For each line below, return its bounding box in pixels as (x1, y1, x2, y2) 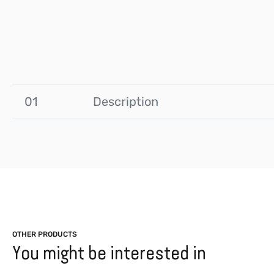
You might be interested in (12, 243, 206, 263)
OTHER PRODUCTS (12, 230, 77, 239)
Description (93, 94, 158, 109)
